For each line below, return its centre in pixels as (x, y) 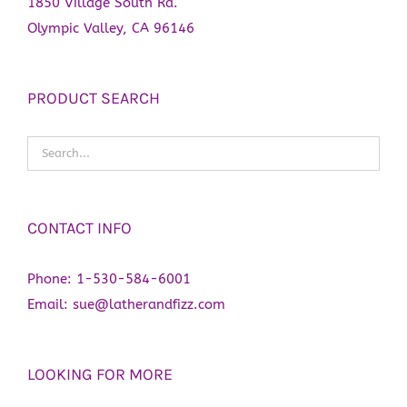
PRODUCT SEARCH (94, 98)
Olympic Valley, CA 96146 (111, 28)
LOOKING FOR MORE (100, 374)
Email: (50, 304)
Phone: (52, 278)
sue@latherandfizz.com (149, 304)
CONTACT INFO (79, 228)
